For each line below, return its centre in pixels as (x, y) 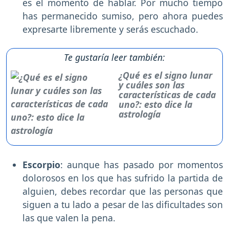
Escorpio (41, 165)
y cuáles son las (152, 85)
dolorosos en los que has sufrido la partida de (123, 178)
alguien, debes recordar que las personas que (123, 191)
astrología (140, 114)
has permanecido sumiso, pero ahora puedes (123, 16)
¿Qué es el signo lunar (166, 75)
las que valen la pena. (70, 218)
